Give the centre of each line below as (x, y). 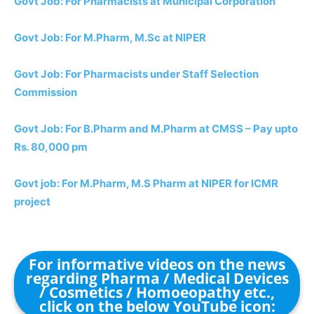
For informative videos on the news (157, 264)
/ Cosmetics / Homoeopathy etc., (157, 292)
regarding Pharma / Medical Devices (157, 278)
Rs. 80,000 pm (51, 146)
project (32, 201)
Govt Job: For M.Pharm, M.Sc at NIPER (110, 37)
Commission (46, 92)
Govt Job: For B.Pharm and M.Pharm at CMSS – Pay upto (156, 128)
